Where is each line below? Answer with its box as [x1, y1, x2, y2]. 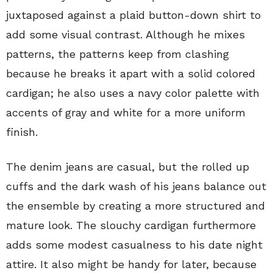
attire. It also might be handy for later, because [6, 258, 257, 271]
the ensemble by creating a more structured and [6, 199, 265, 212]
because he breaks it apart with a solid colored [6, 67, 255, 80]
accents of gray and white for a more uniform [6, 106, 246, 119]
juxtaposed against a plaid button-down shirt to [6, 9, 261, 21]
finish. [6, 126, 38, 138]
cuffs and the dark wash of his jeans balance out [6, 180, 266, 193]
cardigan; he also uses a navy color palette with [6, 87, 260, 99]
